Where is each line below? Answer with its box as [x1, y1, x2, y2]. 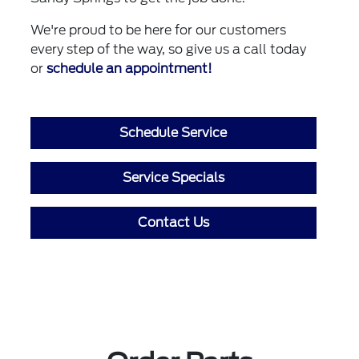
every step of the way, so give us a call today [30, 42, 307, 57]
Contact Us [137, 215, 209, 230]
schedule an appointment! [46, 61, 213, 76]
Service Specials [122, 170, 224, 185]
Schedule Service [119, 125, 228, 140]
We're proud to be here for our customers [30, 22, 287, 38]
